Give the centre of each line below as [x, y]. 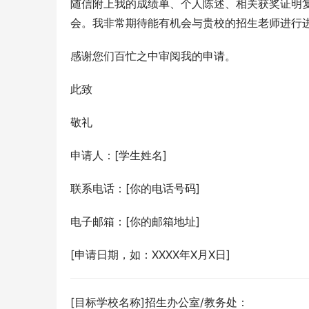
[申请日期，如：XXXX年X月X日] [150, 255]
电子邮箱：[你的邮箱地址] [135, 221]
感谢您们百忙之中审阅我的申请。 [153, 56]
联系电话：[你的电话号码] [135, 188]
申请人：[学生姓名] [119, 155]
